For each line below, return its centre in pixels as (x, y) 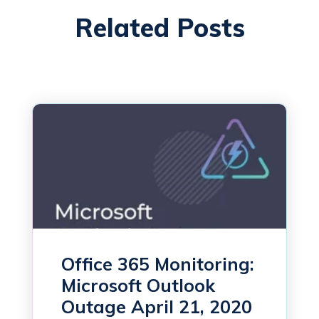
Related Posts (159, 28)
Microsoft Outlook (138, 286)
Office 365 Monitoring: (158, 264)
